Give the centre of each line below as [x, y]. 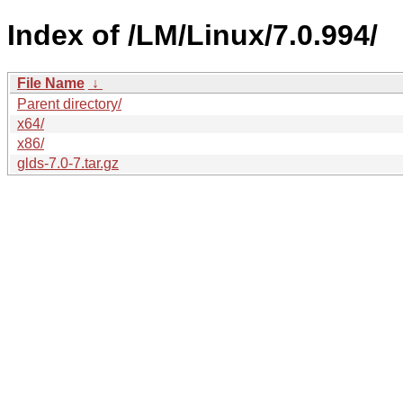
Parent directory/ [69, 103]
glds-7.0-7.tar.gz [68, 163]
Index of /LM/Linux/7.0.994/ [193, 36]
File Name [51, 83]
